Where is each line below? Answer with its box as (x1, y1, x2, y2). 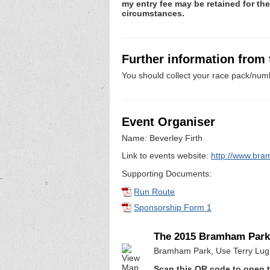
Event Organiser (122, 115, 215, 129)
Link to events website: (122, 151, 211, 161)
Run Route (134, 187, 175, 197)
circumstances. (122, 8, 184, 19)
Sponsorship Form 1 (134, 202, 212, 213)
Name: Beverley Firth (122, 133, 202, 143)
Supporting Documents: (122, 169, 212, 179)
